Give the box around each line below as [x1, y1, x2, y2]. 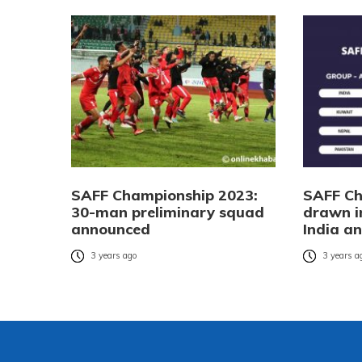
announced [71, 220, 150, 239]
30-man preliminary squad [71, 203, 264, 222]
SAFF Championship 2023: [71, 186, 258, 205]
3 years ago [90, 250, 137, 262]
